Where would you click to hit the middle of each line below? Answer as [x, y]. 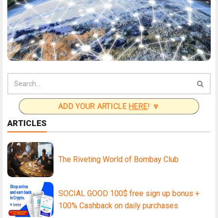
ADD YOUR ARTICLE [93, 106]
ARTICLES [27, 123]
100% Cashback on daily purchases [118, 206]
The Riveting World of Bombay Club [118, 160]
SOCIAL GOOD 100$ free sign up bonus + [129, 194]
